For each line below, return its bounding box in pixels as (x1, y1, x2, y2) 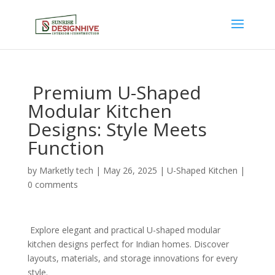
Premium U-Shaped (27, 80, 201, 105)
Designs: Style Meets (27, 117, 207, 142)
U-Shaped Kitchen (166, 165, 238, 176)
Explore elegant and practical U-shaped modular (27, 224, 220, 236)
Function (27, 135, 104, 160)
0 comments (27, 179, 78, 190)
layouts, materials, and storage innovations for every (27, 252, 238, 264)
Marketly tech (39, 165, 93, 176)
